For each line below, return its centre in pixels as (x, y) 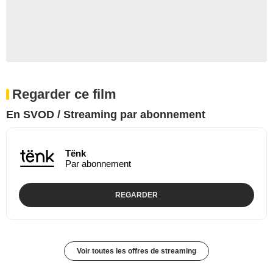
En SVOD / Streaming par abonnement (106, 114)
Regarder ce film (64, 94)
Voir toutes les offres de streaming (136, 251)
